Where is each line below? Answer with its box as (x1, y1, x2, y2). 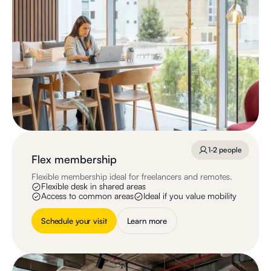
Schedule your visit (41, 216, 107, 226)
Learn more (126, 216, 168, 226)
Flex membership (31, 152, 117, 166)
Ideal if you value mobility (143, 191, 237, 201)
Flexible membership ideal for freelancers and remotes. (31, 171, 232, 182)
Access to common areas (41, 191, 134, 201)
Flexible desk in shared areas (41, 181, 146, 192)
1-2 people (208, 145, 242, 155)
